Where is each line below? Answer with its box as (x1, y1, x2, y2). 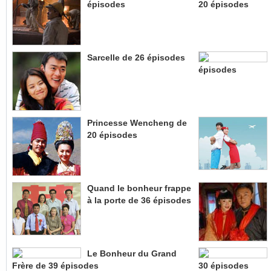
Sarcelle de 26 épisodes (87, 52, 185, 62)
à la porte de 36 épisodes (87, 195, 191, 205)
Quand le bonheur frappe (87, 183, 191, 193)
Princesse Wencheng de (87, 117, 187, 128)
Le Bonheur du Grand (87, 248, 177, 258)
